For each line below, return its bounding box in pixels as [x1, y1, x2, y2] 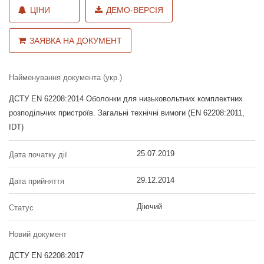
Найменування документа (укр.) [9, 73, 122, 82]
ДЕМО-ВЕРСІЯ [106, 5, 163, 15]
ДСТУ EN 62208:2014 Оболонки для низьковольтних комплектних [9, 94, 243, 103]
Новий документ [9, 230, 67, 239]
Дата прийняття [9, 177, 64, 186]
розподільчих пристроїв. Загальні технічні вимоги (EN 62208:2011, [9, 108, 245, 117]
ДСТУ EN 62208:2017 [9, 251, 84, 260]
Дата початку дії [9, 150, 67, 159]
